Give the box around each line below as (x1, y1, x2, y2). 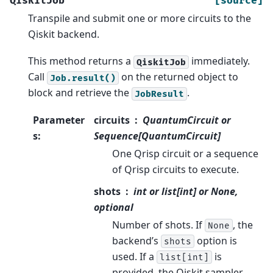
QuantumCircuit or (142, 113, 231, 127)
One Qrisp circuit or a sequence (112, 146, 258, 160)
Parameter (33, 113, 85, 127)
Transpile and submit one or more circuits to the (28, 12, 251, 26)
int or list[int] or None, (133, 184, 238, 198)
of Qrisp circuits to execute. (112, 162, 239, 176)
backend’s (112, 233, 161, 247)
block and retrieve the (28, 86, 132, 100)
